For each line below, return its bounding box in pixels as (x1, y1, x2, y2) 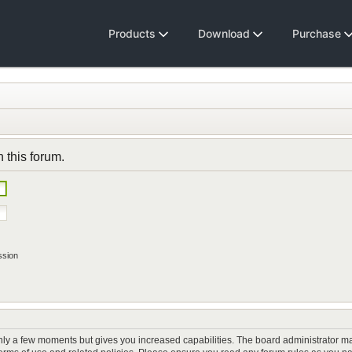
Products (108, 27, 159, 40)
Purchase (292, 27, 344, 40)
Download (198, 27, 253, 40)
